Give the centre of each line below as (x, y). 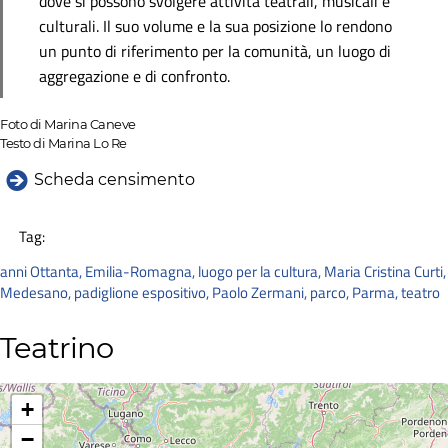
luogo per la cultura (258, 271)
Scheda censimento (114, 180)
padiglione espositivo (140, 292)
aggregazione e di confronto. (135, 76)
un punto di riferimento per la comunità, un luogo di (215, 51)
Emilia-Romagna (138, 271)
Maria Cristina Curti (383, 271)
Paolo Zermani (258, 292)
